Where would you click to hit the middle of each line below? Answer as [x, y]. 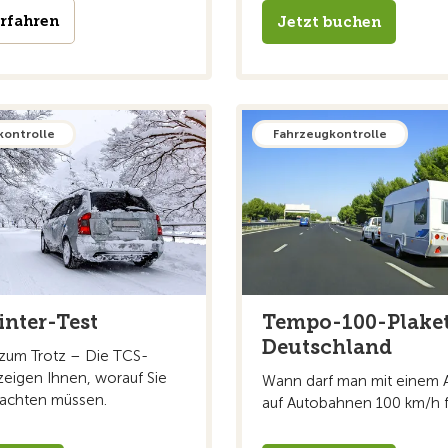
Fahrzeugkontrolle [330, 133]
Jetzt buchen [329, 21]
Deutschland [327, 346]
